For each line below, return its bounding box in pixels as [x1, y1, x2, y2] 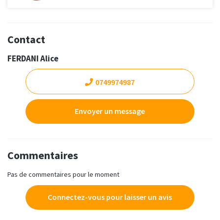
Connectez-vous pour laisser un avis [48, 192, 172, 202]
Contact [7, 32, 45, 47]
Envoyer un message [75, 106, 145, 116]
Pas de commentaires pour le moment [7, 170, 119, 179]
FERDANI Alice [7, 53, 58, 64]
